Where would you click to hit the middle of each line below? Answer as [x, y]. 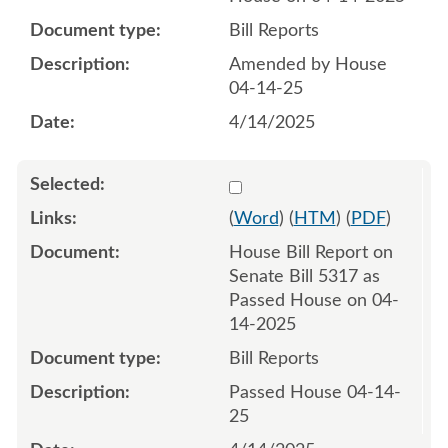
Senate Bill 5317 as [304, 276]
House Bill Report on [310, 252]
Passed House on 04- [313, 300]
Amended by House [307, 64]
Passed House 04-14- [314, 392]
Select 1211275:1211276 [327, 183]
